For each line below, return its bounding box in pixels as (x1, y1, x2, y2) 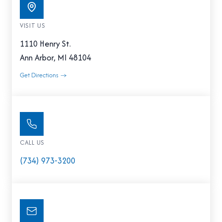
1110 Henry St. (20, 37, 71, 50)
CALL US (20, 137, 45, 147)
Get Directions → (20, 70, 67, 80)
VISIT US (20, 20, 46, 30)
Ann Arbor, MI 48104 (20, 51, 91, 63)
